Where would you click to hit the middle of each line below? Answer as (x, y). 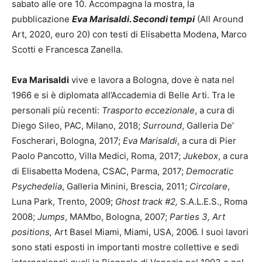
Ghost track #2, (148, 202)
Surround (162, 126)
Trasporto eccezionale (148, 111)
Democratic (210, 171)
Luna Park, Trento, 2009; (63, 202)
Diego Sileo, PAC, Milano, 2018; (77, 126)
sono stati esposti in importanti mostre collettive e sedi (125, 247)
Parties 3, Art (197, 217)
